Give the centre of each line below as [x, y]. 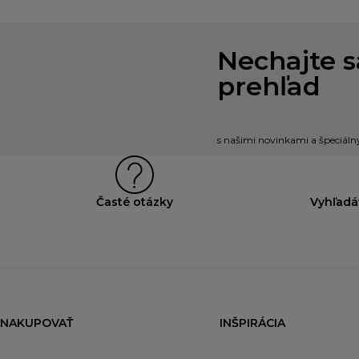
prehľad [269, 87]
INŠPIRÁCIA [252, 323]
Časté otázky [134, 202]
